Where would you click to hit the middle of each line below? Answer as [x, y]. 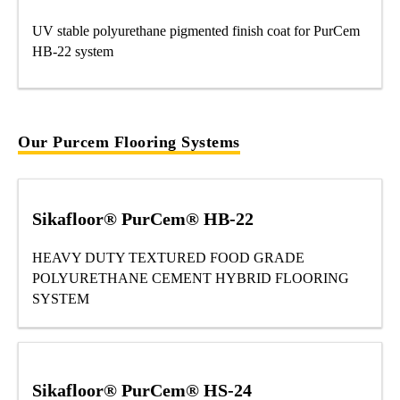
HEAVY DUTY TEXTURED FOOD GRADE [168, 257]
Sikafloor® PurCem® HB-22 [143, 218]
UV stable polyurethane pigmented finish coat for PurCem [196, 31]
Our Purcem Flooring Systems [129, 142]
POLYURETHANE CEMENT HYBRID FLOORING [191, 278]
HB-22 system [73, 52]
